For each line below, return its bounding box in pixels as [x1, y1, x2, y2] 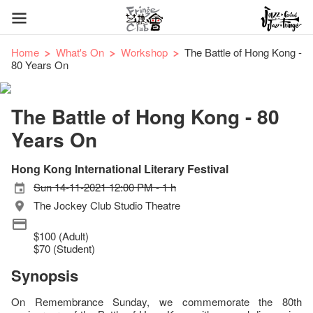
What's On [56, 45, 104, 59]
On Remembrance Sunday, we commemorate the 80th [11, 294, 302, 309]
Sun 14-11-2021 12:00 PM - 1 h [34, 180, 176, 194]
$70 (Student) [34, 241, 95, 256]
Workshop [121, 45, 168, 59]
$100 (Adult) [34, 228, 89, 243]
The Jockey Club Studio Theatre [34, 198, 180, 212]
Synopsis [11, 264, 78, 286]
